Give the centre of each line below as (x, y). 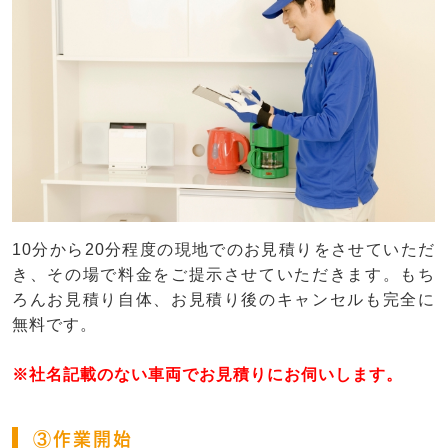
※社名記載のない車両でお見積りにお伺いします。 (207, 374)
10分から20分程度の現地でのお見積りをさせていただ (223, 249)
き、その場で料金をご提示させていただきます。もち (223, 274)
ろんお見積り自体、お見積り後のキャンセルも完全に (223, 299)
